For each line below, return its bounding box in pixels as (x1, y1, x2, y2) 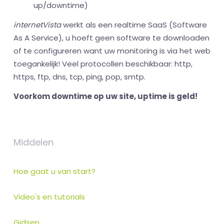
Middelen (13, 136, 53, 149)
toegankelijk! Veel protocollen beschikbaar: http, (13, 58, 192, 69)
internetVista (13, 19, 61, 30)
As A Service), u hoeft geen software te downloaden (13, 32, 209, 43)
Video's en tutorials (13, 191, 85, 202)
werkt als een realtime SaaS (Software (61, 19, 207, 30)
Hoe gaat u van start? (13, 166, 95, 177)
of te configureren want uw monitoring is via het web (13, 45, 210, 56)
